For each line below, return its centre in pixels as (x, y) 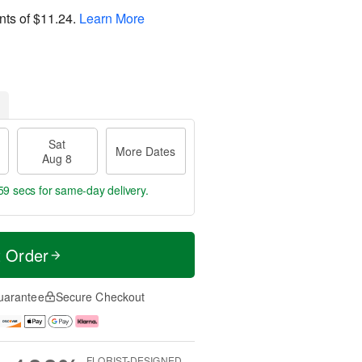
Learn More (112, 18)
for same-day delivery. (92, 190)
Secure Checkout (100, 297)
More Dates (146, 151)
